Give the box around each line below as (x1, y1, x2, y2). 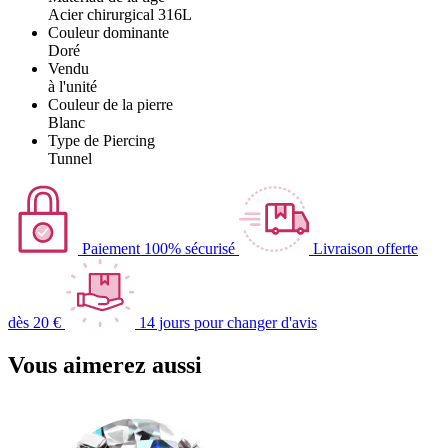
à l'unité (48, 77, 97, 95)
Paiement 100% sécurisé (82, 239, 235, 257)
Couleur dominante (48, 23, 169, 41)
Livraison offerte (313, 239, 418, 257)
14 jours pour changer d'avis (139, 313, 317, 331)
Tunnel (48, 149, 92, 167)
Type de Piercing (48, 131, 155, 149)
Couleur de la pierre (48, 95, 173, 113)
